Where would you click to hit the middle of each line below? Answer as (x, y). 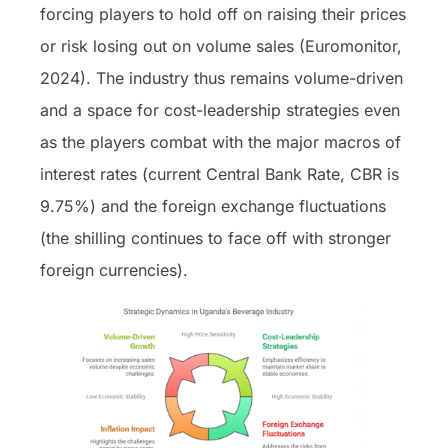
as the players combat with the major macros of (220, 141)
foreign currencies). (116, 269)
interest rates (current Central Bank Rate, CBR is (219, 173)
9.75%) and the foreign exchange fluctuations (213, 205)
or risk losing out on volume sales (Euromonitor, (221, 45)
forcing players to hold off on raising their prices (223, 13)
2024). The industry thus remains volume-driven (221, 77)
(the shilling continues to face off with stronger (215, 237)
